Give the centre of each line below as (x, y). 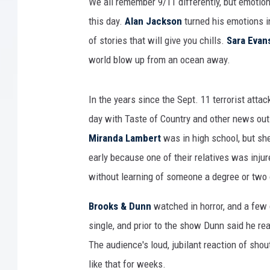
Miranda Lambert (125, 138)
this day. (107, 21)
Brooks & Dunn (120, 206)
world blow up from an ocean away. (159, 60)
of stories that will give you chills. (158, 40)
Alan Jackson (153, 21)
